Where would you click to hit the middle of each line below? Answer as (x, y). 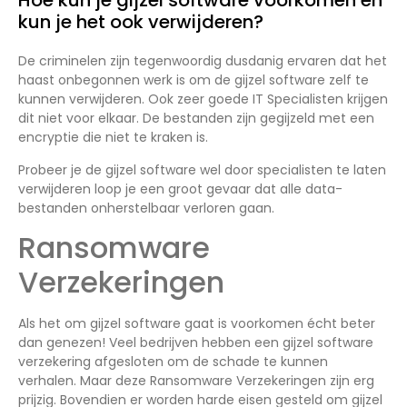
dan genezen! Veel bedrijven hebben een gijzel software (196, 343)
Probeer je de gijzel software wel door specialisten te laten (202, 169)
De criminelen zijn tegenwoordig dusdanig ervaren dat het (203, 61)
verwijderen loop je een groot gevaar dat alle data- (180, 189)
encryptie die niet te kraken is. (113, 138)
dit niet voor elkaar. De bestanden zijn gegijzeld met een (196, 119)
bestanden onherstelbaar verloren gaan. (146, 208)
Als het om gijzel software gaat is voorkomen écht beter (197, 324)
